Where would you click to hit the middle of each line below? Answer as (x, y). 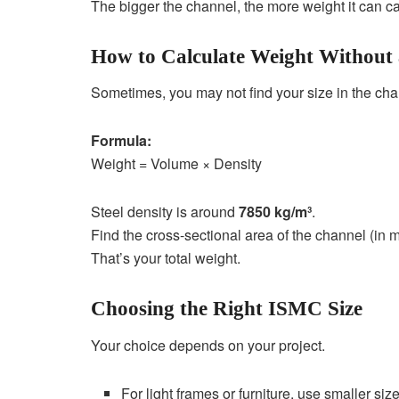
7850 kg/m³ (275, 212)
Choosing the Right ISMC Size (227, 309)
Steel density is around (165, 212)
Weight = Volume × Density (176, 164)
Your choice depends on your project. (208, 345)
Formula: (121, 141)
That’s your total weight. (166, 258)
